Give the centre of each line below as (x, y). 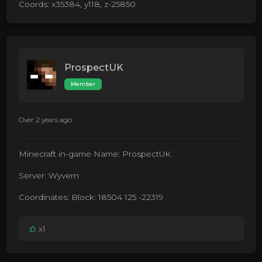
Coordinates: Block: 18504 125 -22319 (91, 197)
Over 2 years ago (45, 119)
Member (83, 84)
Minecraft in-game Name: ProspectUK (94, 154)
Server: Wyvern (49, 176)
